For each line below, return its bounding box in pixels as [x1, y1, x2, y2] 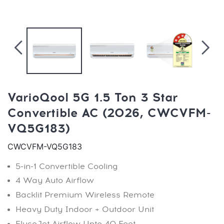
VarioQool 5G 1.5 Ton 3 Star [7, 88, 177, 106]
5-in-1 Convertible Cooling [15, 160, 118, 172]
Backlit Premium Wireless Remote [15, 189, 154, 201]
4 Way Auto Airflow [15, 175, 94, 186]
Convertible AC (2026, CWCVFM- [7, 104, 211, 122]
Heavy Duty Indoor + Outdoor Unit [15, 203, 154, 215]
